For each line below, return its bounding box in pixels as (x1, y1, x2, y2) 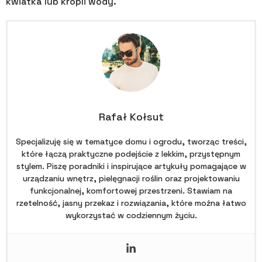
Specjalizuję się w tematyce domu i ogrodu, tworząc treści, (15, 136, 247, 147)
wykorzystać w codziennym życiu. (65, 209, 197, 220)
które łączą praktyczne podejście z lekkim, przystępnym (22, 148, 240, 159)
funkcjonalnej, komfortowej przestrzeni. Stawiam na (30, 185, 232, 196)
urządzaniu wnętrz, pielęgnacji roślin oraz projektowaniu (22, 173, 240, 184)
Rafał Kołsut (98, 109, 164, 123)
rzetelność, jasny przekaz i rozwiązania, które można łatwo (16, 197, 246, 208)
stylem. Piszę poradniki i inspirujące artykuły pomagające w (16, 160, 246, 171)
